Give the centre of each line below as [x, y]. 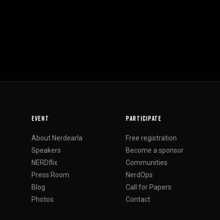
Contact [138, 199]
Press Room [50, 175]
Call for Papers [149, 187]
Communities [147, 162]
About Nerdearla [57, 138]
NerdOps [139, 175]
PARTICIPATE [144, 118]
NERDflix [44, 162]
